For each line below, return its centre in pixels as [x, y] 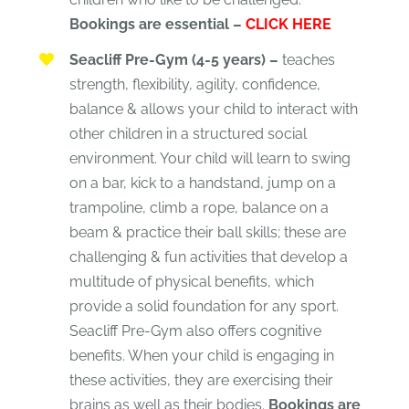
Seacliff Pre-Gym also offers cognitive [195, 330]
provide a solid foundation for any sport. [204, 306]
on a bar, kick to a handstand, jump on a [202, 183]
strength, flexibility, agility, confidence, [194, 84]
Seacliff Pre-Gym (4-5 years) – [173, 59]
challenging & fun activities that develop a [208, 257]
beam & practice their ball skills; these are [207, 232]
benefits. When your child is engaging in [201, 355]
